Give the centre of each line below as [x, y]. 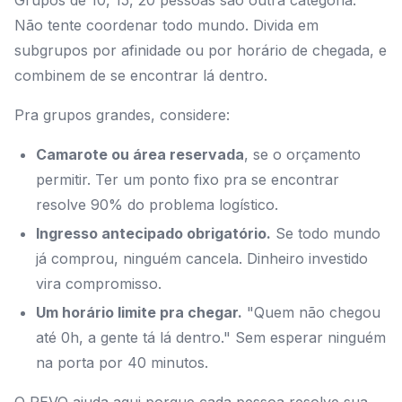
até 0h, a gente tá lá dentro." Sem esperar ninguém [211, 338]
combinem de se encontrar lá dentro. [141, 76]
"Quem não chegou [311, 313]
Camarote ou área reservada [140, 155]
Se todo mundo [326, 234]
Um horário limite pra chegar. [139, 313]
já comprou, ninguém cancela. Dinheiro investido [202, 259]
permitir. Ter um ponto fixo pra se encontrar [188, 180]
